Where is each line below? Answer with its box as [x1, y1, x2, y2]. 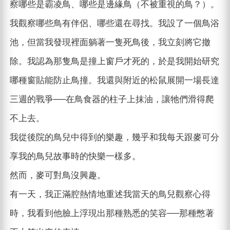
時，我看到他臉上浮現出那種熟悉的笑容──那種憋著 [9, 208, 214, 219]
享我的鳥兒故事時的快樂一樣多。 [9, 151, 141, 162]
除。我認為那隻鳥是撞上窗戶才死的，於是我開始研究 [9, 56, 219, 67]
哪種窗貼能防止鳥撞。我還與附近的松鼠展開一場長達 [9, 75, 219, 86]
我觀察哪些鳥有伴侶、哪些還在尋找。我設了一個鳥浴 [9, 18, 219, 29]
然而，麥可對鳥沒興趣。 [9, 170, 106, 181]
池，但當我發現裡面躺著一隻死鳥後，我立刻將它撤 [9, 37, 210, 48]
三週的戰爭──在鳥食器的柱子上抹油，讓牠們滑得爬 [9, 94, 214, 105]
